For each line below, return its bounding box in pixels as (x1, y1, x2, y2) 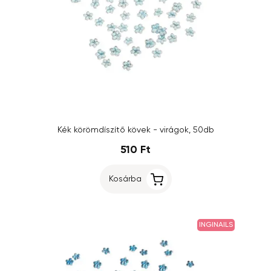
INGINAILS (199, 221, 233, 229)
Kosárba (108, 175, 142, 183)
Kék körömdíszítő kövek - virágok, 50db (57, 126, 214, 134)
